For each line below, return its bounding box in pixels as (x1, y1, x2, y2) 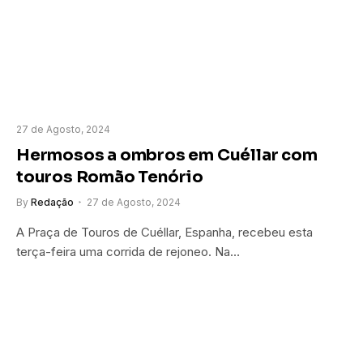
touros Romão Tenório (16, 167, 204, 188)
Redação (31, 196, 74, 209)
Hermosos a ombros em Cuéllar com (16, 145, 318, 166)
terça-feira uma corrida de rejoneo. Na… (16, 244, 240, 260)
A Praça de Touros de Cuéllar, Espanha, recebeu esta (16, 224, 313, 241)
